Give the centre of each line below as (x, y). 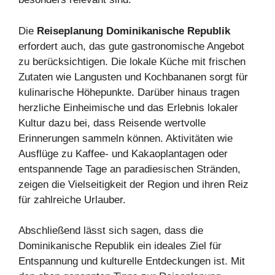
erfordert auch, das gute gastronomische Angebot (131, 46)
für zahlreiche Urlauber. (72, 199)
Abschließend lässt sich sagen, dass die (111, 231)
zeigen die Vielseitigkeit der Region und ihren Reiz (134, 184)
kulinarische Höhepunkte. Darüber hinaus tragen (129, 92)
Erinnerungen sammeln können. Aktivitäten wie (126, 138)
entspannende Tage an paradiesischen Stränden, (130, 169)
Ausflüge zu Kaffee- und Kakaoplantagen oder (123, 153)
